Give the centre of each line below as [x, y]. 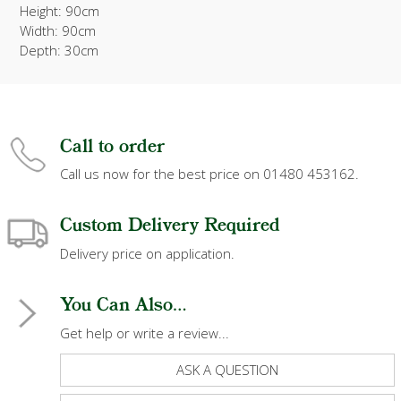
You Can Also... [123, 306]
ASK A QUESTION [227, 370]
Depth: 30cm [59, 50]
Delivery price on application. [147, 254]
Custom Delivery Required [170, 226]
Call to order [112, 147]
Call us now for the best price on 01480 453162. [209, 174]
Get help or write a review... [145, 333]
